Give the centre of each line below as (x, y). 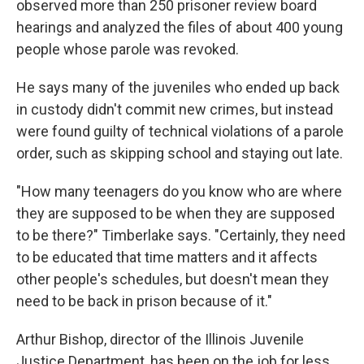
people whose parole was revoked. (128, 49)
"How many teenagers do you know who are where (179, 191)
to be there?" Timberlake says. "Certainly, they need (181, 235)
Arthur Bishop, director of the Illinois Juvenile (160, 339)
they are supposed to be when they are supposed (175, 213)
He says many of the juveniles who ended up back (178, 87)
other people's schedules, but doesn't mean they (173, 279)
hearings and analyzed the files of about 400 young (180, 27)
